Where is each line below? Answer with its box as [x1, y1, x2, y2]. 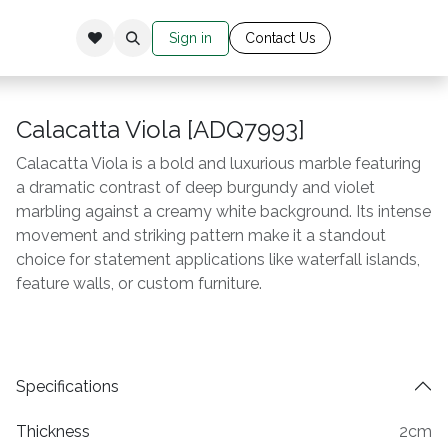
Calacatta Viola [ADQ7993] [16, 115, 306, 144]
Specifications [16, 376, 120, 396]
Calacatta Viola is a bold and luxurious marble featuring [16, 154, 422, 173]
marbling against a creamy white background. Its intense [16, 202, 432, 221]
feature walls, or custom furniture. [16, 274, 263, 293]
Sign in [169, 29, 213, 46]
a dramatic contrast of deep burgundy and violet [16, 178, 376, 197]
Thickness [16, 422, 91, 441]
